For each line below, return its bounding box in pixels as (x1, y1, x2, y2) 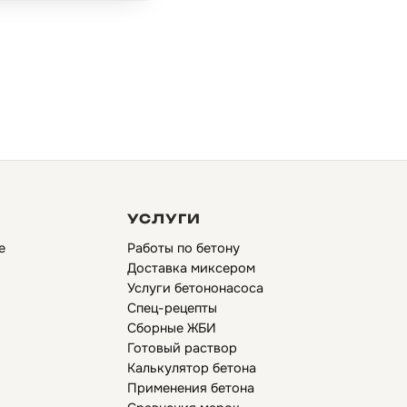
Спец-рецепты (127, 300, 218, 316)
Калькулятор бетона (127, 360, 257, 376)
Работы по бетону (127, 240, 241, 256)
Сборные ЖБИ (127, 320, 217, 336)
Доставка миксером (127, 260, 256, 276)
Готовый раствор (127, 340, 238, 356)
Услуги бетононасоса (127, 280, 264, 296)
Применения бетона (127, 380, 255, 396)
